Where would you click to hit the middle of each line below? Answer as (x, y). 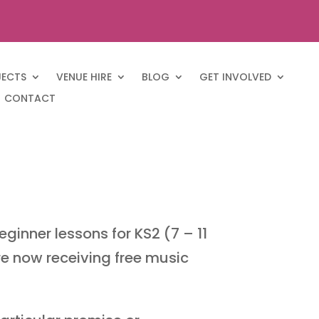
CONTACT (30, 98)
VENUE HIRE (84, 77)
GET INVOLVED (236, 77)
